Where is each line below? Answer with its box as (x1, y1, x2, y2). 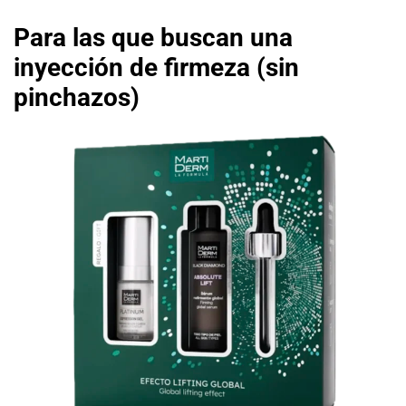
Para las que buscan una (14, 22, 293, 53)
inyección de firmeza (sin (14, 52, 299, 82)
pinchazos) (14, 82, 140, 112)
